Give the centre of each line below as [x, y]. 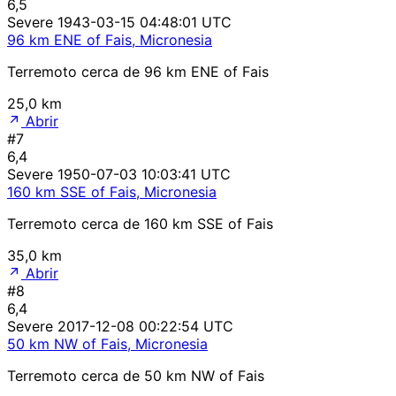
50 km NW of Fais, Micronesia [107, 343]
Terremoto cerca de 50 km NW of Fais [136, 375]
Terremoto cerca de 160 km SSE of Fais [140, 223]
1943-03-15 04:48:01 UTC [145, 22]
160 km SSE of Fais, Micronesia [112, 191]
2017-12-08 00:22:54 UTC [145, 326]
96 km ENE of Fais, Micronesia [110, 39]
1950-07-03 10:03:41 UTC [144, 174]
